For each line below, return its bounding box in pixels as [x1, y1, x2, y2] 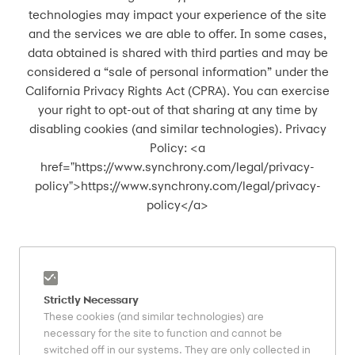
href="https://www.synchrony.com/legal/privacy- [40, 159, 315, 175]
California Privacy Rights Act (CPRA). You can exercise [25, 83, 330, 99]
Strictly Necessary [44, 292, 139, 307]
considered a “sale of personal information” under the [26, 64, 329, 80]
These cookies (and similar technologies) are [44, 309, 264, 323]
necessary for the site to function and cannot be [44, 326, 282, 340]
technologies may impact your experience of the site [29, 7, 326, 23]
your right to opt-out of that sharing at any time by [37, 102, 318, 118]
